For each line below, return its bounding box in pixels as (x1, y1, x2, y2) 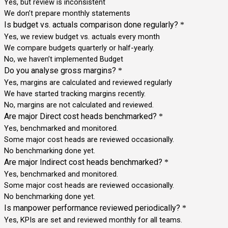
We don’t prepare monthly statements (4, 8, 130, 18)
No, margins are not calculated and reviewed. (4, 100, 154, 109)
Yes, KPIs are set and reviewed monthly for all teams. (4, 215, 182, 224)
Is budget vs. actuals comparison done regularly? (4, 19, 178, 30)
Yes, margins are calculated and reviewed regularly (4, 77, 172, 87)
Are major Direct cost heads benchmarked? (4, 111, 157, 121)
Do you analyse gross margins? (4, 65, 116, 75)
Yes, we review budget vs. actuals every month (4, 32, 160, 41)
